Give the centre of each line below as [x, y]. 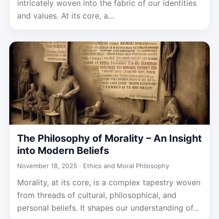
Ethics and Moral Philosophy [126, 166]
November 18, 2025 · [50, 166]
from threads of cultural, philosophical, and [97, 195]
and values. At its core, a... [66, 16]
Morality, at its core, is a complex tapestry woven [109, 182]
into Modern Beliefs [63, 151]
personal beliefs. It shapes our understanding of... [108, 208]
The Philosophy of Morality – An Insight [109, 138]
